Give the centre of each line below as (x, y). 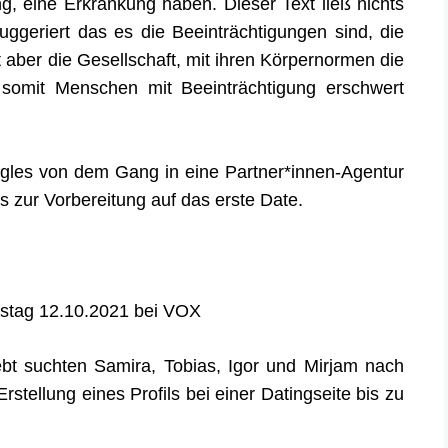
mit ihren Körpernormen (283, 59)
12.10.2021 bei (98, 310)
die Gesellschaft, (114, 59)
